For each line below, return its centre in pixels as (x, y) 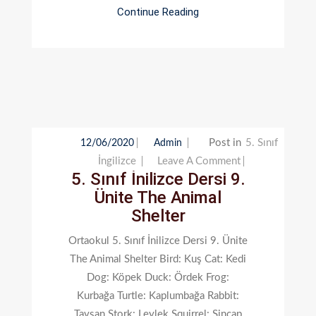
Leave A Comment (199, 161)
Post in (226, 142)
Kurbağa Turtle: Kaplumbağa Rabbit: (158, 296)
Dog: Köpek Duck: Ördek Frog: (158, 277)
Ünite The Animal (158, 197)
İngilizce (117, 161)
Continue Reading (158, 12)
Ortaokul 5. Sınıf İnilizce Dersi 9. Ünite (158, 241)
